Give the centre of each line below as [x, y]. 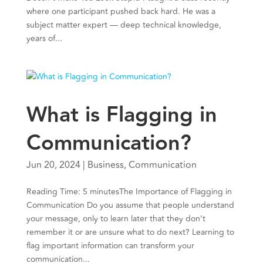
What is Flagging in [122, 115]
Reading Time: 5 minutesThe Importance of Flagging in [129, 192]
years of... [44, 39]
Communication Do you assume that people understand [130, 205]
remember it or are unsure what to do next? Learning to [130, 232]
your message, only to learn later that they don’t [116, 219]
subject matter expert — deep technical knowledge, [124, 25]
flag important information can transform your [110, 246]
